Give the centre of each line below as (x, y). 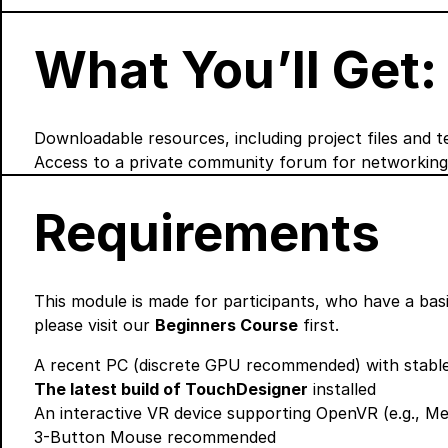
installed (342, 389)
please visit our (94, 325)
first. (318, 325)
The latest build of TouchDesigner (171, 389)
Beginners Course (226, 325)
